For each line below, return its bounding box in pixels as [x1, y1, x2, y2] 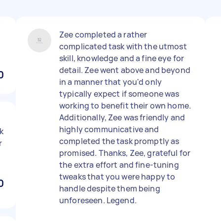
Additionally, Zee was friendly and [59, 112, 185, 123]
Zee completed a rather [59, 29, 147, 40]
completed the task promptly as [59, 136, 180, 147]
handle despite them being [59, 183, 160, 194]
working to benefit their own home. [59, 100, 191, 111]
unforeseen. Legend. [59, 195, 137, 206]
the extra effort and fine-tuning [59, 159, 179, 170]
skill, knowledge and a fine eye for [59, 53, 184, 64]
